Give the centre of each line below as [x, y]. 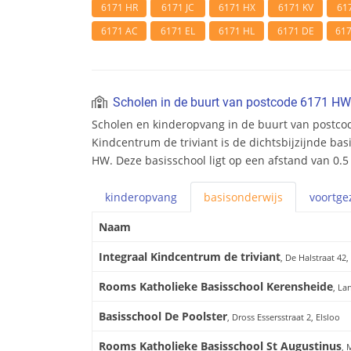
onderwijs [257, 197]
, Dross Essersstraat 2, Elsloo [284, 317]
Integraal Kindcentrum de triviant [190, 257]
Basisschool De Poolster [163, 317]
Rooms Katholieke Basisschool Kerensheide [216, 287]
